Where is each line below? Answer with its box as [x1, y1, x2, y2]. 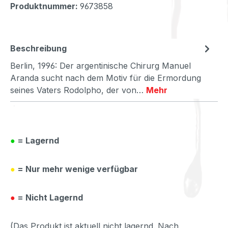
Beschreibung [10, 43, 67, 53]
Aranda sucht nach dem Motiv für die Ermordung [10, 72, 201, 83]
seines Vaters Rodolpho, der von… [10, 84, 146, 95]
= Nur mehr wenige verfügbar [15, 163, 138, 174]
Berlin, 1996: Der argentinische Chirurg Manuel [10, 60, 191, 71]
